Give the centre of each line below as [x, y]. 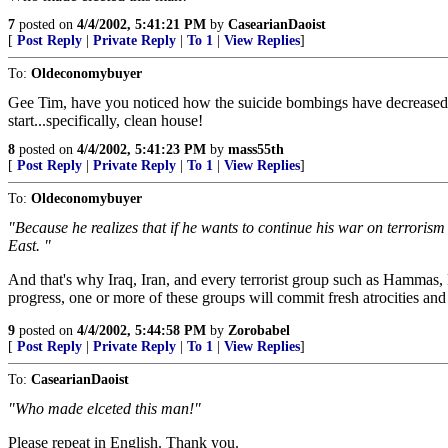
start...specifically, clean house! [105, 120]
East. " [29, 245]
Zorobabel [259, 330]
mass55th [256, 149]
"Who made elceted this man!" [104, 408]
